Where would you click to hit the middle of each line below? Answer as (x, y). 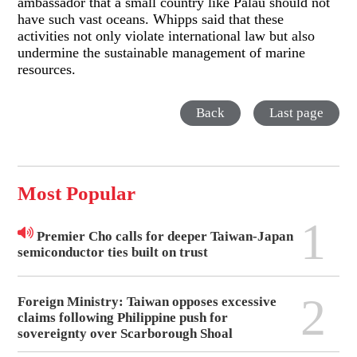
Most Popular (77, 194)
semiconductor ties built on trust (113, 252)
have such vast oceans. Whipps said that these (151, 19)
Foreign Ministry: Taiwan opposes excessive (147, 302)
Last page (296, 113)
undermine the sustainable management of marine (162, 52)
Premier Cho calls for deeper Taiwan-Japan (164, 236)
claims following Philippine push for (123, 318)
